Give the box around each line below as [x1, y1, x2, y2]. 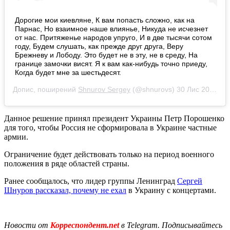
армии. [4, 132, 28, 142]
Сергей [177, 177, 202, 186]
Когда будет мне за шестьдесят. [15, 68, 121, 77]
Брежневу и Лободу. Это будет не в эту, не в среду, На [15, 51, 198, 60]
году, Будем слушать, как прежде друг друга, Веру [15, 42, 183, 51]
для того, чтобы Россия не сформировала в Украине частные [4, 123, 217, 132]
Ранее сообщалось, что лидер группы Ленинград [4, 177, 177, 186]
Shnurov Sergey [78, 85, 130, 94]
